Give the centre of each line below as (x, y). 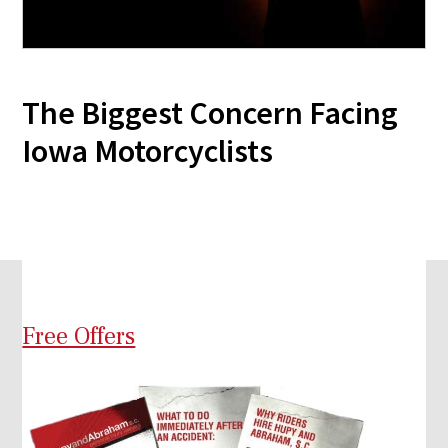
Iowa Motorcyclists (148, 151)
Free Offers (79, 337)
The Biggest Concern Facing (210, 113)
